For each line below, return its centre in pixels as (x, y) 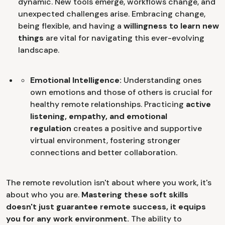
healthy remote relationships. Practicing (107, 104)
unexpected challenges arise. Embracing (95, 14)
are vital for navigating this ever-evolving (124, 38)
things (31, 38)
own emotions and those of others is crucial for (121, 92)
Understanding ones (162, 80)
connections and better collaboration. (104, 152)
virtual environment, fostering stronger (105, 140)
